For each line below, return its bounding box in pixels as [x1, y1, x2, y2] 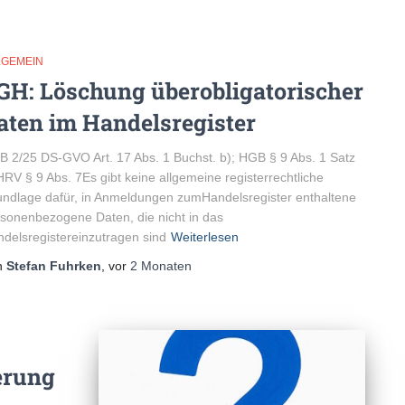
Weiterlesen [171, 229, 239, 244]
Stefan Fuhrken [6, 258, 101, 273]
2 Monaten [130, 258, 192, 273]
